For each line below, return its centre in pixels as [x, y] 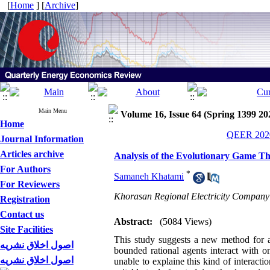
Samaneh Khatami [149, 177]
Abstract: [133, 221]
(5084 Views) [186, 221]
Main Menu [53, 111]
